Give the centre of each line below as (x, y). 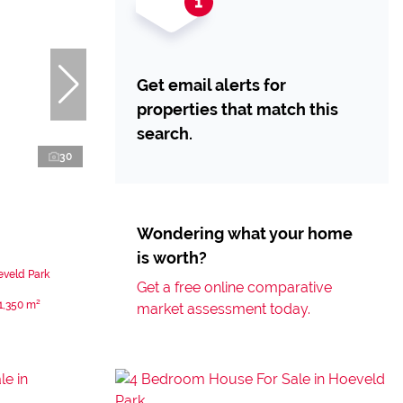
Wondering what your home (245, 233)
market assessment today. (224, 309)
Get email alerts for (211, 85)
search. (165, 134)
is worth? (172, 258)
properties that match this (237, 109)
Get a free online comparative (234, 287)
